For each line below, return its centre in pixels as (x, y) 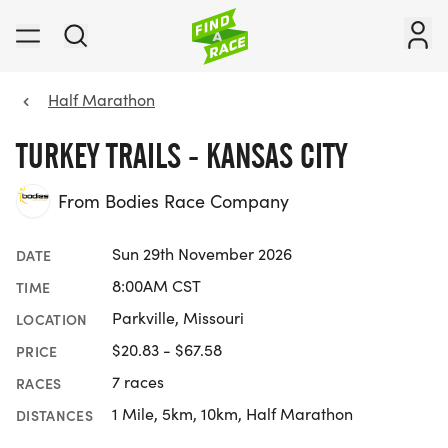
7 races (138, 382)
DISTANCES (55, 415)
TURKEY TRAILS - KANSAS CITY (181, 156)
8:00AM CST (156, 286)
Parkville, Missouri (178, 318)
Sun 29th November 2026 (202, 254)
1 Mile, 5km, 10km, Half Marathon (232, 414)
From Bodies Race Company (173, 201)
